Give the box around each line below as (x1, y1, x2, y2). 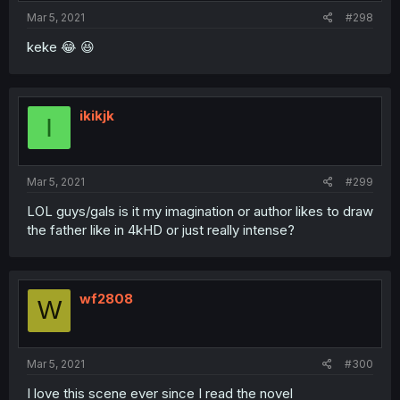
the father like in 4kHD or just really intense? (27, 221, 295, 238)
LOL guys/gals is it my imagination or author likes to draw (27, 202, 373, 220)
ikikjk (79, 107, 114, 124)
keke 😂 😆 (27, 38, 95, 55)
